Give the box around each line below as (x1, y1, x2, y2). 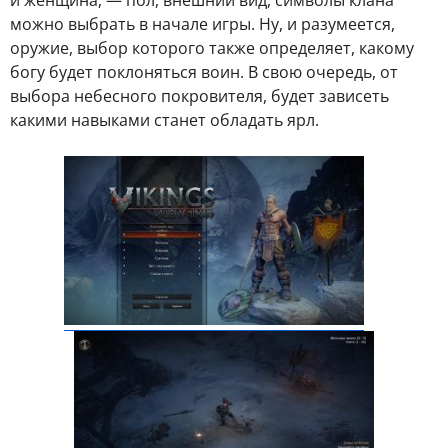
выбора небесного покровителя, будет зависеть (10, 85, 389, 108)
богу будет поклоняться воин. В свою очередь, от (10, 61, 398, 84)
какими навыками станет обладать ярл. (10, 109, 319, 132)
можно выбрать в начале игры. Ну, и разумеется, (10, 13, 395, 36)
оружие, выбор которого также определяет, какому (10, 37, 414, 60)
